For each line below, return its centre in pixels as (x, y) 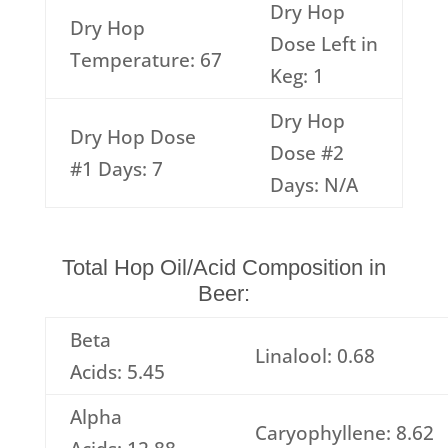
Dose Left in (323, 44)
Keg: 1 (296, 76)
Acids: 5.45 (117, 372)
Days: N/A (313, 185)
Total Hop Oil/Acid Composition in (223, 267)
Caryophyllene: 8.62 (344, 433)
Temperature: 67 (145, 60)
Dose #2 (306, 153)
